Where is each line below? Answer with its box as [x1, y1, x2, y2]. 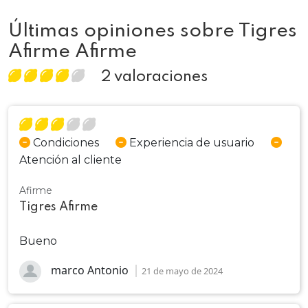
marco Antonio [48, 263, 131, 278]
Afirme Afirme [8, 42, 137, 62]
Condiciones [30, 136, 99, 149]
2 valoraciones [101, 69, 208, 85]
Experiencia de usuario [126, 136, 254, 149]
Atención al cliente [19, 153, 122, 166]
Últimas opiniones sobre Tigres [8, 21, 297, 41]
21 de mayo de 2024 [142, 265, 223, 278]
